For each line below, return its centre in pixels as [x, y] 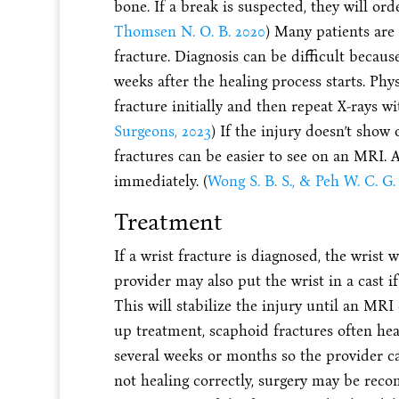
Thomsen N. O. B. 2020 [189, 32]
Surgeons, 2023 [162, 132]
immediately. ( [160, 182]
